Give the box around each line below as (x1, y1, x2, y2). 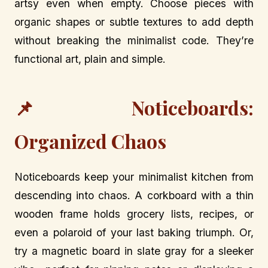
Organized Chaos (14, 128, 166, 154)
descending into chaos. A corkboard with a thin (14, 189, 254, 202)
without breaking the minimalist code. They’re (14, 33, 254, 47)
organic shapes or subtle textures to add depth (14, 15, 254, 28)
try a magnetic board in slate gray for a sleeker (14, 245, 254, 258)
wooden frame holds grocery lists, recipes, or (14, 208, 254, 221)
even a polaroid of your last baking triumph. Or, (14, 226, 254, 239)
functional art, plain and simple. (14, 52, 166, 65)
